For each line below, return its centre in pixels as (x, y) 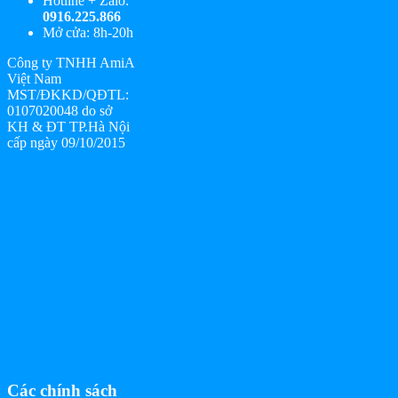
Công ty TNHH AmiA (71, 62)
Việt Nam (34, 78)
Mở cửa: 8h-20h (88, 32)
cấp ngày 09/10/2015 (66, 142)
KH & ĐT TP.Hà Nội (68, 126)
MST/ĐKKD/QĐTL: (68, 94)
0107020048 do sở (60, 110)
